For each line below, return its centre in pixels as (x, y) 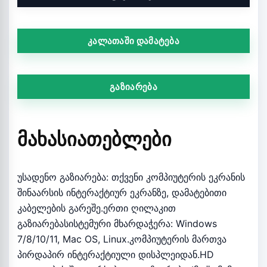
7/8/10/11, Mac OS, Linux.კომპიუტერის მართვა (122, 239)
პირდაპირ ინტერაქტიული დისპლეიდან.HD (116, 255)
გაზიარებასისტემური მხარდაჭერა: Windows (117, 224)
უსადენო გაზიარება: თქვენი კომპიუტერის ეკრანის (131, 177)
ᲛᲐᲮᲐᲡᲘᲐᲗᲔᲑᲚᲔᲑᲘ (94, 138)
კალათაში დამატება (133, 41)
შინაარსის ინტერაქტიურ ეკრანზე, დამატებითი (122, 193)
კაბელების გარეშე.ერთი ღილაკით (97, 208)
